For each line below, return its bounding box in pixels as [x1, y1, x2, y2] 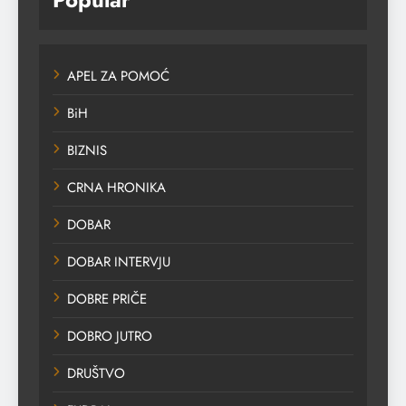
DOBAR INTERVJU [67, 252, 170, 273]
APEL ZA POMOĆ [67, 66, 169, 87]
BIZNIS [67, 140, 107, 161]
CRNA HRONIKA [67, 178, 166, 198]
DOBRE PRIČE [67, 289, 147, 310]
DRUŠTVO [67, 363, 125, 384]
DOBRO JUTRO [67, 326, 152, 347]
